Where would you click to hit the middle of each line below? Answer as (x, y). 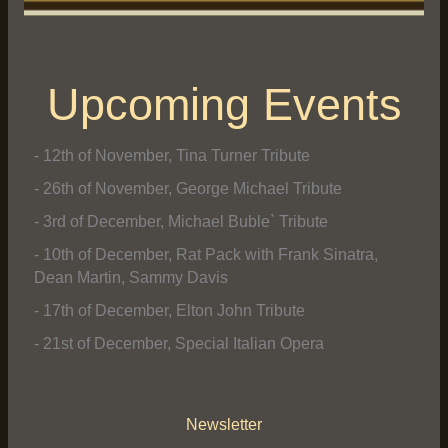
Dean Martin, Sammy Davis (130, 277)
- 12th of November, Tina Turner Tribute (171, 155)
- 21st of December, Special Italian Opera (178, 343)
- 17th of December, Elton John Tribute (169, 310)
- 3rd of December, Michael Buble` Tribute (180, 221)
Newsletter (224, 424)
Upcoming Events (224, 104)
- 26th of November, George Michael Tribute (187, 188)
